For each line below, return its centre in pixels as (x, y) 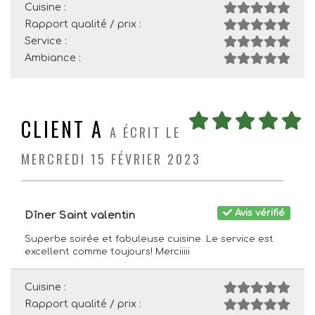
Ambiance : (53, 58)
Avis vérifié (259, 213)
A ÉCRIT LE (145, 132)
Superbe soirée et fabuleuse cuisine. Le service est (149, 239)
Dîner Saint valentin (80, 216)
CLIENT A (62, 129)
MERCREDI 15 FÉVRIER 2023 (111, 159)
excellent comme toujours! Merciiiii (107, 252)
